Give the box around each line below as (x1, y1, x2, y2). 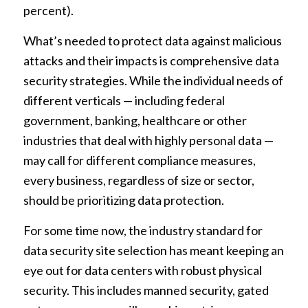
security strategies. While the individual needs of (23, 72, 283, 88)
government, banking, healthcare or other (23, 112, 247, 128)
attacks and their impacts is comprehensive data (23, 52, 279, 68)
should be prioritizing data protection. (23, 192, 224, 208)
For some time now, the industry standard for (23, 223, 263, 239)
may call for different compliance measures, (23, 152, 256, 168)
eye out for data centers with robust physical (23, 263, 262, 278)
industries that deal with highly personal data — (23, 132, 274, 148)
